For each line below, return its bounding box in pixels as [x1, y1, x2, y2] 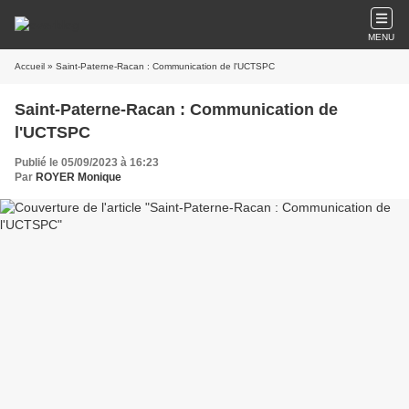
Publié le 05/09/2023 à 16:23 [15, 156, 159, 169]
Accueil [15, 61, 45, 71]
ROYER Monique [36, 171, 121, 184]
